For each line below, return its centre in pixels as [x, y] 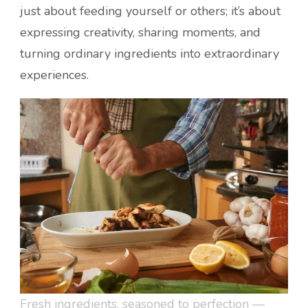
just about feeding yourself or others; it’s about [150, 11]
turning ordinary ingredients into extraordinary [150, 54]
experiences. [54, 75]
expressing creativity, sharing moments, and [140, 33]
